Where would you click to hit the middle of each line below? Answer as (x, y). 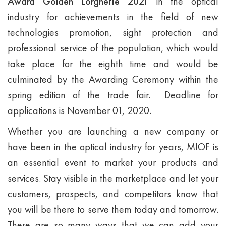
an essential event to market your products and (113, 162)
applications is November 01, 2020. (79, 110)
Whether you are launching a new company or (113, 131)
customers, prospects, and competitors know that (113, 194)
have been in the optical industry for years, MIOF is (113, 147)
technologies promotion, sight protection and (113, 32)
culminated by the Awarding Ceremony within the (113, 79)
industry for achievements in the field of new (113, 17)
